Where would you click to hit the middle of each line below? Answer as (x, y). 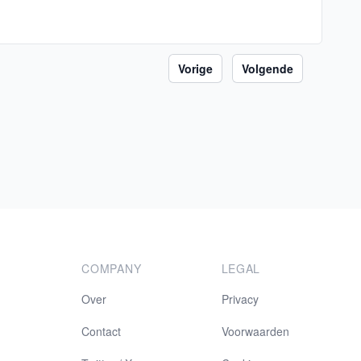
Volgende (268, 68)
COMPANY (112, 268)
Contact (102, 331)
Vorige (195, 68)
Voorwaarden (255, 331)
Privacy (240, 299)
